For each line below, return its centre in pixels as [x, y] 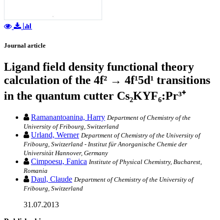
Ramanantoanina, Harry [68, 117]
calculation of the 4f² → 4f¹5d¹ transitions [107, 80]
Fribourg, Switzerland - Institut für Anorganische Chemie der [105, 144]
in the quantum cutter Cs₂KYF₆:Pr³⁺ [95, 96]
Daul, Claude [52, 179]
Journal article [25, 46]
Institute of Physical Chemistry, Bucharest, [145, 162]
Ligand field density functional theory [99, 67]
